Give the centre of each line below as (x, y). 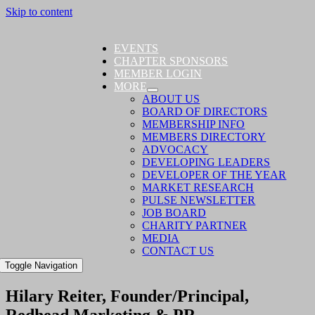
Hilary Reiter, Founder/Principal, (127, 296)
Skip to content (39, 12)
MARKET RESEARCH (198, 187)
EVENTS (136, 48)
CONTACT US (178, 251)
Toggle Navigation (41, 265)
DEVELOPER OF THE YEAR (214, 175)
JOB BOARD (174, 213)
